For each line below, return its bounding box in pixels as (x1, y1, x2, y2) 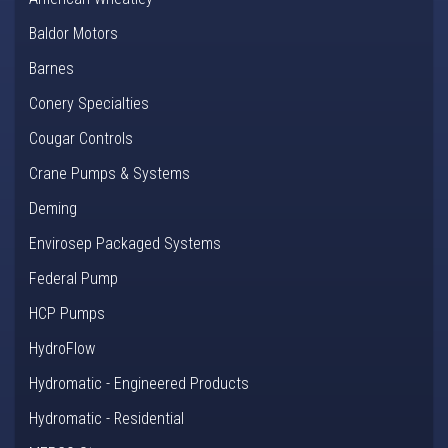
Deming (29, 199, 77, 219)
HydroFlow (29, 339, 95, 359)
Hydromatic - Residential (29, 409, 184, 429)
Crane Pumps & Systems (29, 164, 190, 184)
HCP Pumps (29, 304, 105, 324)
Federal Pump (29, 269, 118, 289)
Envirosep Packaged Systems (29, 234, 221, 254)
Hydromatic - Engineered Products (29, 374, 249, 394)
